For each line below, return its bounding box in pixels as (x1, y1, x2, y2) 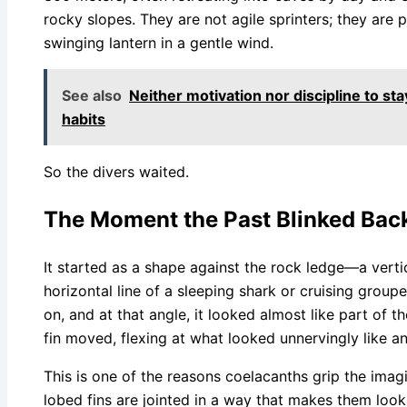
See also (62, 86, 122, 105)
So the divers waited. (44, 163, 189, 182)
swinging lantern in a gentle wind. (44, 34, 273, 53)
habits (62, 110, 105, 129)
